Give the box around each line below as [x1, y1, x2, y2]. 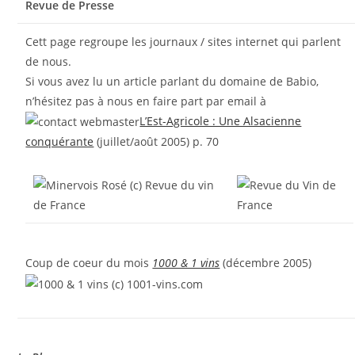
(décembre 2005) [219, 255, 312, 270]
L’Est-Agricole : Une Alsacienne [139, 113, 302, 128]
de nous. [25, 53, 72, 69]
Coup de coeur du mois [25, 255, 153, 270]
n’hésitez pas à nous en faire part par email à [25, 93, 270, 109]
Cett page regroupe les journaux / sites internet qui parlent [25, 33, 342, 49]
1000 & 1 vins [152, 255, 220, 270]
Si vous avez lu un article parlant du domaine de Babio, [25, 73, 319, 89]
